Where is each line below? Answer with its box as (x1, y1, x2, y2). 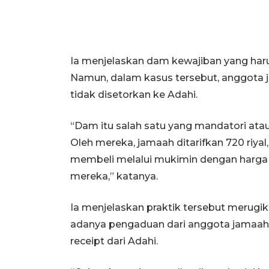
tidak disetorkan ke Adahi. (70, 88, 198, 100)
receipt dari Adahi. (70, 235, 158, 247)
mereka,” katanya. (70, 170, 158, 182)
